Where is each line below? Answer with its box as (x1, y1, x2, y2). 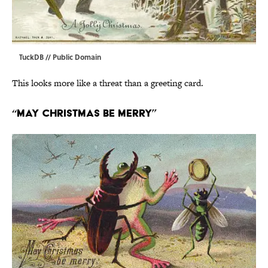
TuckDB (19, 51, 44, 63)
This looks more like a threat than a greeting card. (12, 77, 203, 90)
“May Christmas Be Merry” (12, 106, 157, 120)
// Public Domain (44, 51, 101, 63)
